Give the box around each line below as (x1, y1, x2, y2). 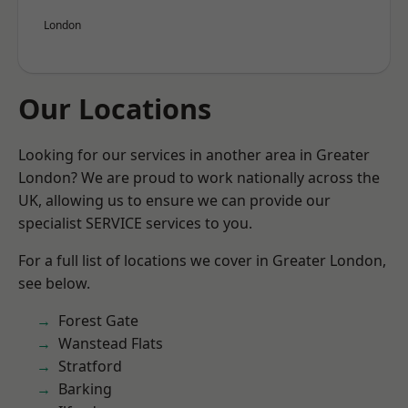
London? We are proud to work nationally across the (18, 168, 380, 188)
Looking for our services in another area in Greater (18, 145, 370, 165)
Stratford (58, 356, 122, 376)
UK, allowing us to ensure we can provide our (18, 190, 331, 210)
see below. (18, 273, 90, 293)
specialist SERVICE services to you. (18, 213, 252, 233)
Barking (58, 379, 112, 399)
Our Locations (18, 89, 211, 127)
